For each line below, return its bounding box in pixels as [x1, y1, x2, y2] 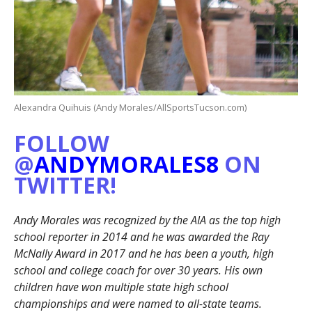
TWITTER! [13, 169, 116, 200]
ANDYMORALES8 [33, 148, 219, 179]
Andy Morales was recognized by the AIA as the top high [13, 212, 281, 228]
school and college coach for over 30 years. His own [13, 262, 263, 278]
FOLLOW [13, 127, 109, 158]
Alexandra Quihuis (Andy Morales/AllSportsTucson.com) [13, 100, 247, 114]
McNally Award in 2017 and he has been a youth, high [13, 245, 274, 261]
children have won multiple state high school [13, 279, 228, 295]
